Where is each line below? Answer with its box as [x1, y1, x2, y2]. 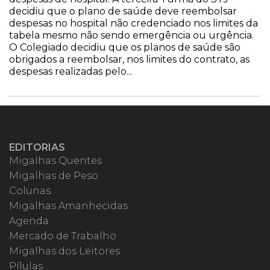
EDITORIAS [9, 142, 65, 153]
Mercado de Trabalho [9, 230, 116, 242]
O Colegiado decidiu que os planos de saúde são [9, 42, 240, 53]
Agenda [9, 215, 49, 227]
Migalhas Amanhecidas [9, 200, 128, 212]
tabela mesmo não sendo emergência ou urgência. [9, 30, 254, 41]
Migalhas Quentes [9, 155, 102, 166]
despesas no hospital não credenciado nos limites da [9, 17, 258, 29]
